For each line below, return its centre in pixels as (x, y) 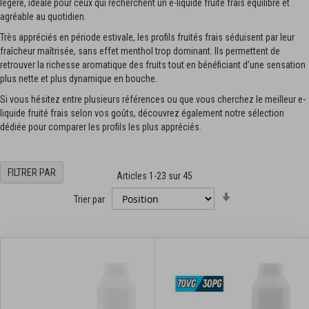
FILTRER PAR (32, 172)
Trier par (89, 199)
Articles (133, 176)
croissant (253, 220)
